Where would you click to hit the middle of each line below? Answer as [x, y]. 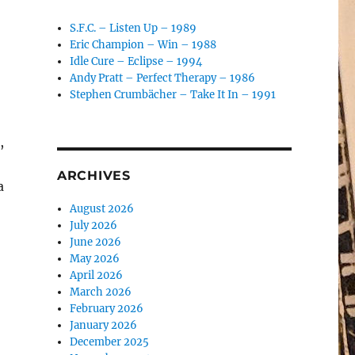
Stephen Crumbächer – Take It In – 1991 [173, 95]
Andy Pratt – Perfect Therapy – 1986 [163, 78]
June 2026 [96, 242]
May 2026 [95, 259]
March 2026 [101, 292]
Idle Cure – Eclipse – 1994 [136, 61]
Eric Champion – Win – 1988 [143, 45]
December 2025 [110, 342]
